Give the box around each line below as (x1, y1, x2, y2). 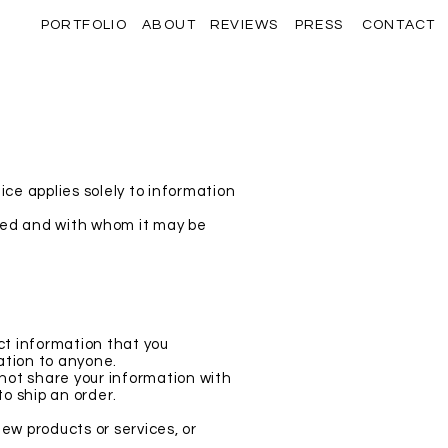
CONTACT (361, 17, 436, 32)
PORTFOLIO (40, 17, 128, 32)
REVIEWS (209, 17, 279, 32)
